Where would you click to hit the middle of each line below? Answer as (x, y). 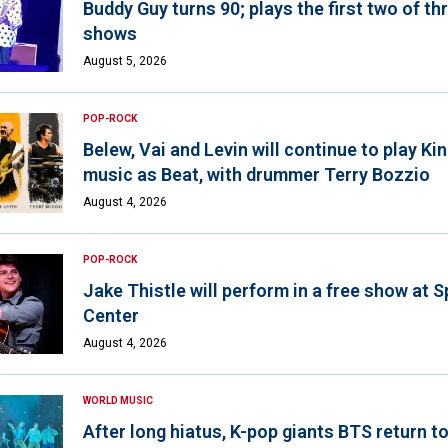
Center (110, 315)
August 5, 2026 (124, 60)
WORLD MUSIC (117, 400)
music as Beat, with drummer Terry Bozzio (256, 174)
